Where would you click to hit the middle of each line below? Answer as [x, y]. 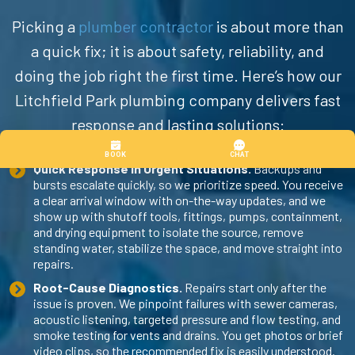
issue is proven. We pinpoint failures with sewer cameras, [185, 303]
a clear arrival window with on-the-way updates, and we [179, 200]
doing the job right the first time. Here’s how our [177, 75]
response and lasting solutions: [177, 124]
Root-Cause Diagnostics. [108, 287]
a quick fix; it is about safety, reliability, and [177, 50]
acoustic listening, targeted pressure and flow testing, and [187, 319]
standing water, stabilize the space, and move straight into [188, 247]
